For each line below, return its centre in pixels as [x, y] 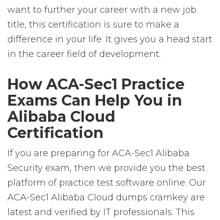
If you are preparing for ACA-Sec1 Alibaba [98, 153]
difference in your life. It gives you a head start [110, 39]
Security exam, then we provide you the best [106, 168]
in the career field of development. [84, 54]
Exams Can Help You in [95, 100]
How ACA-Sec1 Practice [96, 84]
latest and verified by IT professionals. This [101, 212]
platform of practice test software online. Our [107, 183]
